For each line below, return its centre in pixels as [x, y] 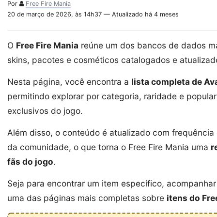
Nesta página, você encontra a [69, 82]
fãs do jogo [30, 162]
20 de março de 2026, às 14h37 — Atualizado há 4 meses [93, 14]
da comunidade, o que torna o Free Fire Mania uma [109, 147]
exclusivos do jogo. [45, 111]
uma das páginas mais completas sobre [87, 198]
